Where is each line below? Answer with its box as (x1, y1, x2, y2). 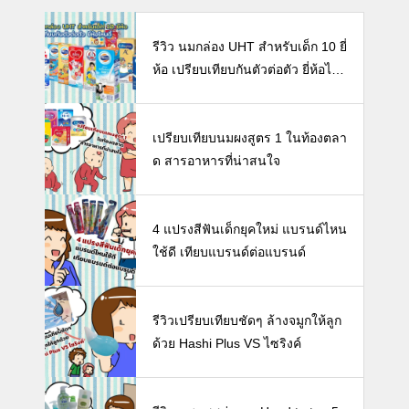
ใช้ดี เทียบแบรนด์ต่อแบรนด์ (152, 245, 306, 260)
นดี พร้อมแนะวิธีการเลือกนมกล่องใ (152, 84, 347, 100)
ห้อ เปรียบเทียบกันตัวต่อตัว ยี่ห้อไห (152, 61, 340, 77)
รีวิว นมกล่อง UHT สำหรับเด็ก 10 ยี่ (152, 38, 347, 54)
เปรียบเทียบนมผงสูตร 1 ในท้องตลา (152, 131, 347, 146)
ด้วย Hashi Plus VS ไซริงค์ (152, 336, 301, 351)
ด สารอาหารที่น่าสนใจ (152, 153, 280, 169)
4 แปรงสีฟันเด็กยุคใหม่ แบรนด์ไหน (152, 222, 347, 237)
